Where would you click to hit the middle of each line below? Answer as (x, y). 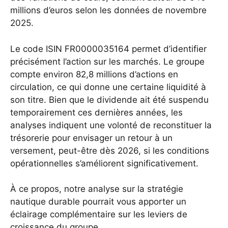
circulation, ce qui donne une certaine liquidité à (108, 87)
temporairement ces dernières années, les (96, 112)
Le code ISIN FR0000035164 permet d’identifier (108, 49)
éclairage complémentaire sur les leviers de (99, 215)
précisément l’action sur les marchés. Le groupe (107, 61)
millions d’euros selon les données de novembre (108, 10)
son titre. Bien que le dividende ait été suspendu (109, 99)
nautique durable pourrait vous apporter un (98, 202)
